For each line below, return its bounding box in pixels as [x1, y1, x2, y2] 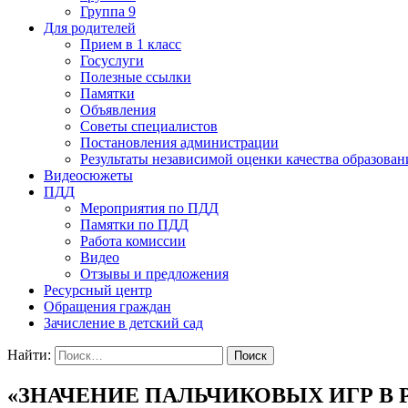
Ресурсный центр [44, 281, 152, 298]
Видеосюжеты [44, 167, 133, 183]
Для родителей [44, 19, 136, 36]
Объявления [80, 101, 156, 117]
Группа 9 [80, 3, 136, 19]
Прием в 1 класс [80, 36, 181, 52]
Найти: [7, 346, 51, 362]
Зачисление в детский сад [44, 314, 203, 331]
